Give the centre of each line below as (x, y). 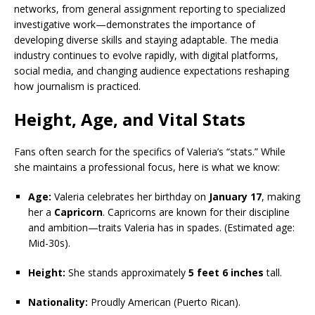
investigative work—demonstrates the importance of (135, 24)
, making (281, 197)
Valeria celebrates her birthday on (130, 197)
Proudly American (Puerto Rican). (164, 302)
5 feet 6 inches (226, 272)
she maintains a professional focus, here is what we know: (147, 167)
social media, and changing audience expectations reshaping (152, 71)
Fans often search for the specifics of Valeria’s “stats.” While (150, 152)
